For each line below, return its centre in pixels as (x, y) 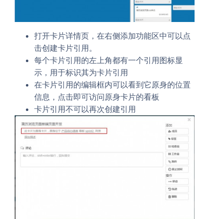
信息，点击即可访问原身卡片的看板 (97, 97)
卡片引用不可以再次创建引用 (85, 109)
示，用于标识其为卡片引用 (81, 73)
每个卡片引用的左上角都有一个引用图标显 (109, 60)
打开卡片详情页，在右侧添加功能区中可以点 (112, 36)
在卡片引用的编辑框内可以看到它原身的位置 (112, 85)
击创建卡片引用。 (66, 48)
